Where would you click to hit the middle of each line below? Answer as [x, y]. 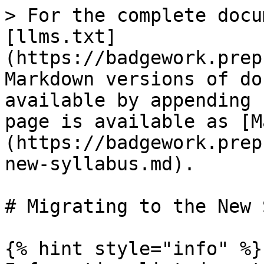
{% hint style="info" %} [133, 249]
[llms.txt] [61, 37]
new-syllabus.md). [100, 164]
